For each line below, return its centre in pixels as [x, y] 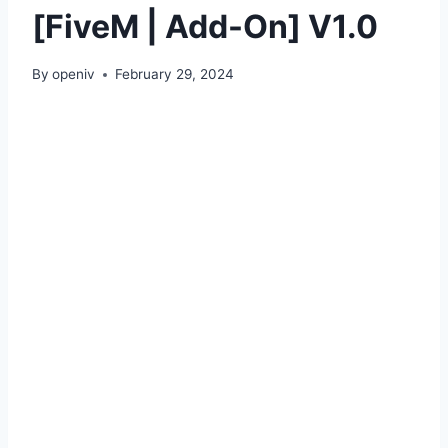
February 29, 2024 [175, 74]
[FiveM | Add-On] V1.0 [205, 26]
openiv [74, 74]
